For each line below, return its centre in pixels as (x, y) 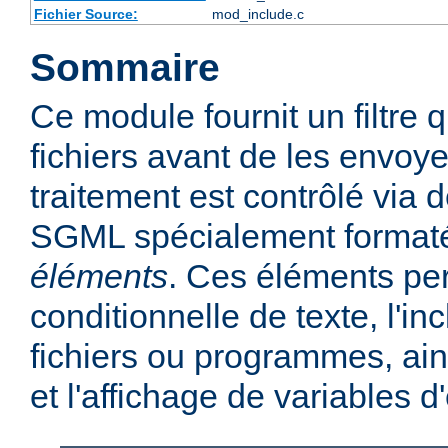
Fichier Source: (85, 14)
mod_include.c (257, 14)
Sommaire (125, 68)
